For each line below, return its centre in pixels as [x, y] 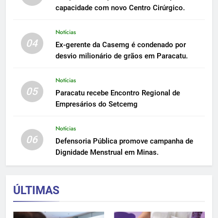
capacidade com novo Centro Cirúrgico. [120, 8]
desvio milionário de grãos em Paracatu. [121, 56]
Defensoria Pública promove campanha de [124, 141]
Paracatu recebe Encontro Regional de [118, 93]
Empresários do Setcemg [96, 104]
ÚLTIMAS [36, 190]
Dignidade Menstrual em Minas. [107, 152]
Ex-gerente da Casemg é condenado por [120, 45]
